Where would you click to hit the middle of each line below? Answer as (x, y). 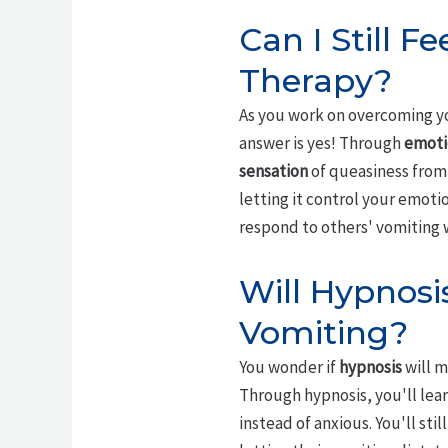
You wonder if (288, 367)
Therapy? (315, 81)
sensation (273, 171)
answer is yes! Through (321, 143)
